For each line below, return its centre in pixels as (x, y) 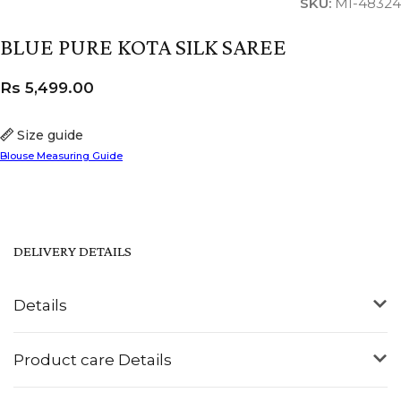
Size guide (51, 135)
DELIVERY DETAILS (73, 251)
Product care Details (93, 359)
